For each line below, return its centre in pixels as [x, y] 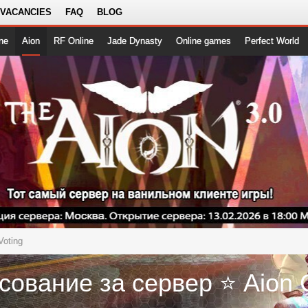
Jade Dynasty [135, 41]
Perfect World [272, 41]
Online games [203, 41]
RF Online [74, 41]
